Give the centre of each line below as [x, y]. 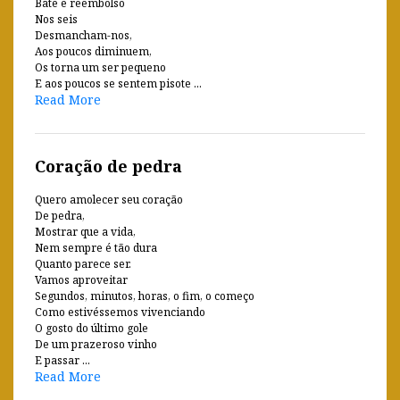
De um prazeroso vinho [96, 344]
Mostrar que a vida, [85, 231]
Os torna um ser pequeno [100, 67]
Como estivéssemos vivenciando [120, 312]
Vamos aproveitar [81, 279]
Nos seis [56, 19]
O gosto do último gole [92, 328]
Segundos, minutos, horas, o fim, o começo [145, 296]
